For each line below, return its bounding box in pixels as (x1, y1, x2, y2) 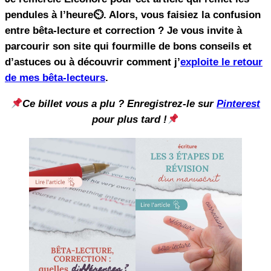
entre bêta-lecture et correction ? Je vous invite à (5, 25, 242, 37)
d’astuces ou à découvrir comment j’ (5, 56, 180, 68)
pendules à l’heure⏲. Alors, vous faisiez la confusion (5, 9, 261, 21)
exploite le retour (180, 56, 263, 68)
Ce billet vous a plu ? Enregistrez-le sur (22, 98, 217, 110)
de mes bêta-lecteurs (5, 72, 105, 84)
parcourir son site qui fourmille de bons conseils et (5, 41, 252, 53)
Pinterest (217, 98, 261, 110)
